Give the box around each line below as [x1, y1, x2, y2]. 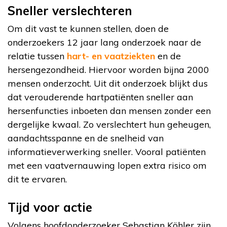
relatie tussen [8, 50, 67, 62]
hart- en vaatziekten [67, 50, 155, 62]
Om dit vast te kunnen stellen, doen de [8, 22, 169, 34]
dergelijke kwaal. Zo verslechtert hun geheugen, [8, 118, 211, 130]
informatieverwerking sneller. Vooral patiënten [8, 145, 206, 158]
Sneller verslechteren [8, 3, 132, 18]
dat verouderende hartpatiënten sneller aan [8, 91, 193, 103]
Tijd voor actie [8, 199, 92, 215]
